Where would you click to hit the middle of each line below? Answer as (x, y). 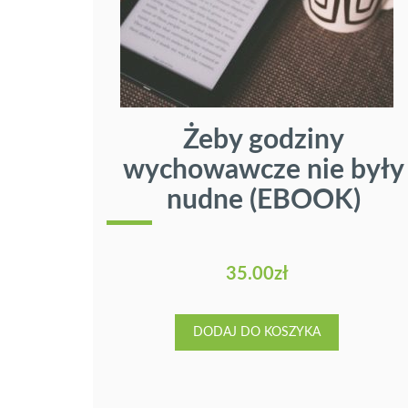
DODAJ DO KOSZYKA (257, 333)
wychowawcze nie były (264, 171)
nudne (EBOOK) (264, 201)
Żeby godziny (264, 141)
